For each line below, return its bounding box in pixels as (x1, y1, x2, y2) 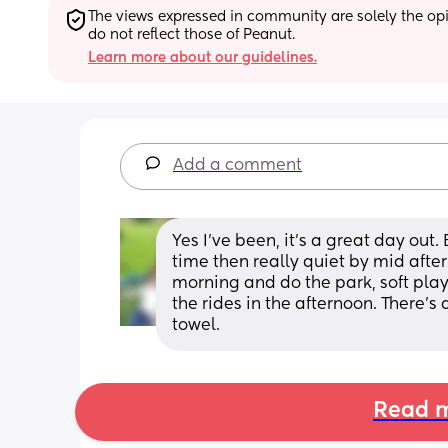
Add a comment (173, 157, 302, 174)
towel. (172, 317, 220, 334)
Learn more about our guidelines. (88, 50, 317, 65)
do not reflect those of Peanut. (88, 27, 295, 42)
